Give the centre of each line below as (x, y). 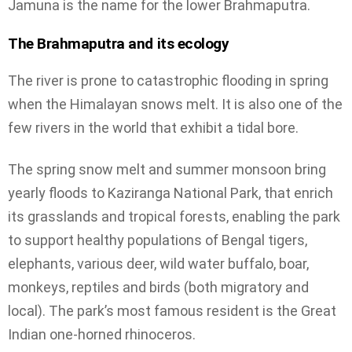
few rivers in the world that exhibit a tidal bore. (153, 128)
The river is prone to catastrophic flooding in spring (168, 81)
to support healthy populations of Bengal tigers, (158, 240)
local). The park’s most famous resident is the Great (172, 310)
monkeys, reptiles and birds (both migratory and (158, 287)
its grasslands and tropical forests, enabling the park (174, 216)
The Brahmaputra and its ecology (119, 43)
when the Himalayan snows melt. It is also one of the (175, 104)
